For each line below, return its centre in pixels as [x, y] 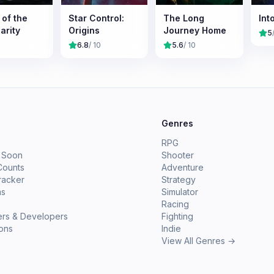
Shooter [178, 155]
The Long [184, 18]
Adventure [183, 167]
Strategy [179, 180]
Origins [84, 30]
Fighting [177, 216]
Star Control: [96, 18]
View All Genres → [198, 241]
